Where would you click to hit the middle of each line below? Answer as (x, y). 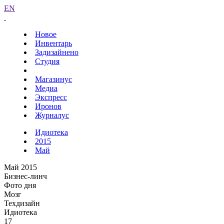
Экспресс (51, 97)
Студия (47, 61)
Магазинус (53, 79)
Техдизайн (22, 203)
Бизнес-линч (25, 176)
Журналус (52, 115)
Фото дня (20, 185)
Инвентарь (53, 43)
